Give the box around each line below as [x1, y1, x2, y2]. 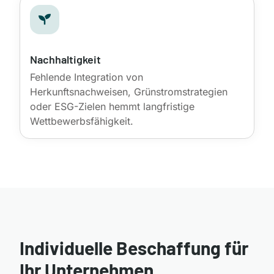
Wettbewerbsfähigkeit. [30, 114, 133, 127]
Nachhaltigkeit [30, 52, 101, 66]
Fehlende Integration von [30, 70, 143, 83]
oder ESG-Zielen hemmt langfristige [30, 100, 194, 113]
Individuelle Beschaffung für [20, 236, 248, 259]
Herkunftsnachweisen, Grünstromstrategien [30, 85, 228, 98]
